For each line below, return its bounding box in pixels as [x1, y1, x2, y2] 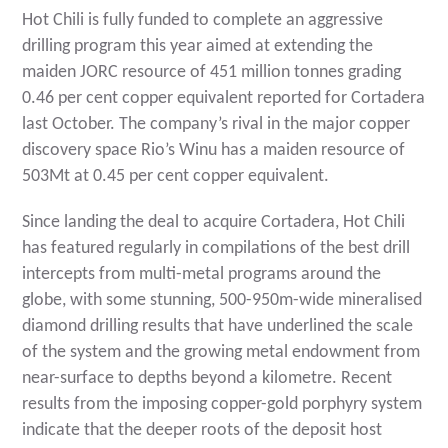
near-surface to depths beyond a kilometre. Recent [22, 369, 393, 389]
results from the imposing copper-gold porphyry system [22, 395, 423, 415]
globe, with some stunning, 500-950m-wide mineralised [22, 291, 423, 311]
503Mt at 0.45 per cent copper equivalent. [22, 167, 330, 187]
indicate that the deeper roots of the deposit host [22, 421, 383, 441]
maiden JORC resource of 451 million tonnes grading [22, 63, 402, 83]
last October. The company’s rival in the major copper [22, 115, 411, 135]
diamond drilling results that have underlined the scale [22, 317, 414, 337]
